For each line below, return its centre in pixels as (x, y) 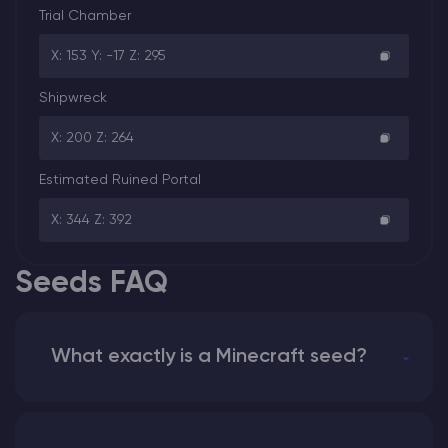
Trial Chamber (85, 15)
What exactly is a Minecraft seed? (209, 356)
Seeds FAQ (91, 283)
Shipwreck (73, 97)
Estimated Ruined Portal (120, 179)
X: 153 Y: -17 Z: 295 (108, 55)
